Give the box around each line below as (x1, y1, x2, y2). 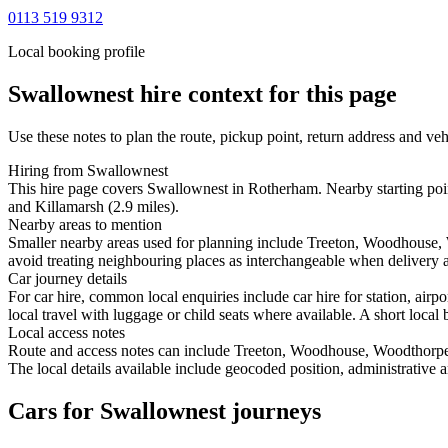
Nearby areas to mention (8, 215, 162, 233)
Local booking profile (8, 42, 145, 60)
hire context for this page (134, 80, 397, 107)
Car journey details (8, 269, 127, 287)
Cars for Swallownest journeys (8, 397, 321, 424)
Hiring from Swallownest (8, 161, 168, 179)
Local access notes (8, 323, 125, 341)
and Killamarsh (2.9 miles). (8, 197, 179, 215)
